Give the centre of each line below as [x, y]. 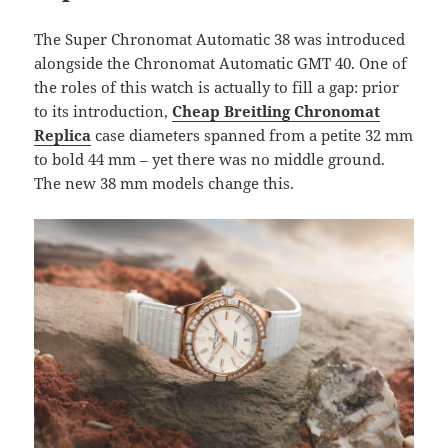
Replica [63, 135]
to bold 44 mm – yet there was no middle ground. [210, 159]
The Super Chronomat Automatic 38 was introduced [220, 39]
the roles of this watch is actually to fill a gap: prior [217, 87]
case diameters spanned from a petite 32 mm [252, 135]
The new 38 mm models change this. [164, 183]
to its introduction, [103, 111]
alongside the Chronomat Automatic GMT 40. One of [221, 63]
